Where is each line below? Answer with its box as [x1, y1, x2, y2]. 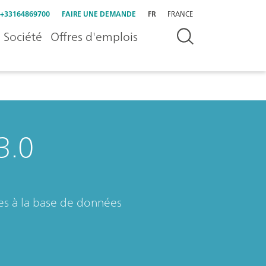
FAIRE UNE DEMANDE [62, 8, 136, 20]
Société [4, 26, 42, 47]
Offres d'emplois [50, 26, 138, 47]
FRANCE [167, 8, 193, 20]
